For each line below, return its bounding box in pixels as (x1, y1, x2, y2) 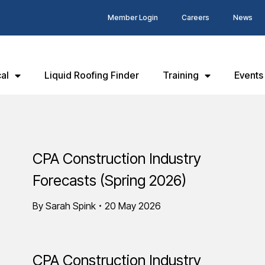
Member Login (107, 13, 158, 22)
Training (163, 69, 199, 81)
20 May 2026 (105, 200, 161, 212)
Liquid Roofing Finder (44, 69, 139, 81)
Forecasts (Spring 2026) (33, 172, 186, 189)
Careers (181, 13, 209, 22)
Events (234, 69, 263, 81)
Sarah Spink (46, 200, 96, 212)
